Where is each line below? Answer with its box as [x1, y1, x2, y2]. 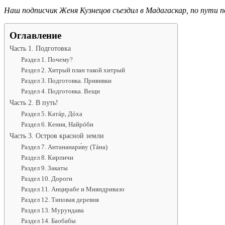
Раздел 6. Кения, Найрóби [21, 120, 93, 128]
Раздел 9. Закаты [21, 164, 68, 172]
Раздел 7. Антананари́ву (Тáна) [21, 143, 107, 151]
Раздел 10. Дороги [21, 174, 72, 182]
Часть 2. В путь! [10, 98, 58, 106]
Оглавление [10, 30, 61, 41]
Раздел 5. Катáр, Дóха [21, 109, 82, 118]
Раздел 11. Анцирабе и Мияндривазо [21, 185, 125, 193]
